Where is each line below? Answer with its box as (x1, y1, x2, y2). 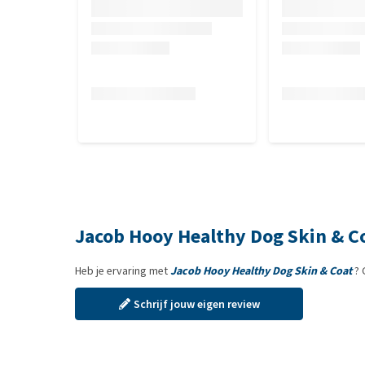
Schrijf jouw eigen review (133, 296, 260, 312)
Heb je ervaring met (75, 263, 170, 279)
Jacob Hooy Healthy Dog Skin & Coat (170, 263, 352, 279)
